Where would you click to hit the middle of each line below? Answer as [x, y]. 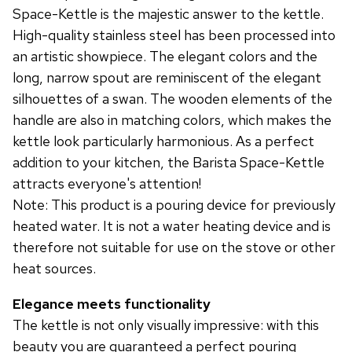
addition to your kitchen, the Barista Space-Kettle [169, 162]
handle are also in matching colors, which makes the [172, 120]
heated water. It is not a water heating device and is [172, 226]
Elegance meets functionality [112, 304]
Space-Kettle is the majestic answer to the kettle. [168, 14]
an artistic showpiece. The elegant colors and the [165, 56]
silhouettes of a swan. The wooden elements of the [172, 99]
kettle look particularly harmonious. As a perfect [163, 141]
